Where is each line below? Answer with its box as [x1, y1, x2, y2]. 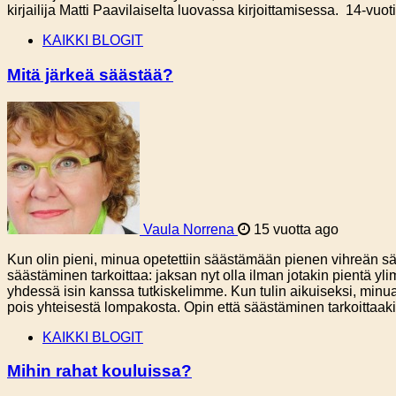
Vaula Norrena [143, 221, 234, 237]
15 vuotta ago [250, 221, 339, 237]
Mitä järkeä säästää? [7, 65, 173, 85]
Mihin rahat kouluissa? [7, 362, 192, 381]
